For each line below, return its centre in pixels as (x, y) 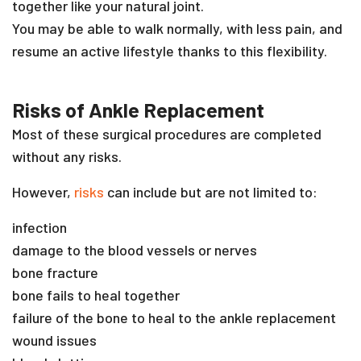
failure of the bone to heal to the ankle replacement (174, 317)
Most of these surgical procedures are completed (167, 133)
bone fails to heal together (98, 295)
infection (41, 227)
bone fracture (57, 272)
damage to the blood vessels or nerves (135, 249)
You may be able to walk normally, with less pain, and (177, 28)
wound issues (54, 340)
